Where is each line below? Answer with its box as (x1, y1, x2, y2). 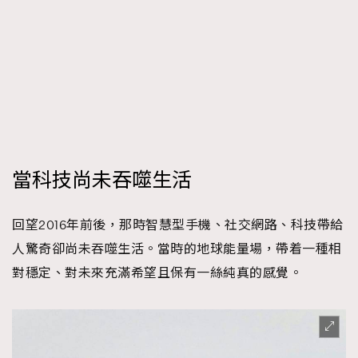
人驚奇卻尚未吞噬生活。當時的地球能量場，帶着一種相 (12, 241, 342, 257)
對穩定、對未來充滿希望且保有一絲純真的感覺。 (12, 265, 302, 281)
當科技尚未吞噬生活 (12, 167, 192, 194)
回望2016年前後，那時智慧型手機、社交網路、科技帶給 (12, 217, 344, 233)
